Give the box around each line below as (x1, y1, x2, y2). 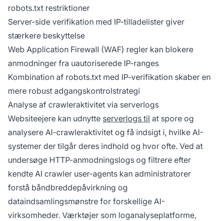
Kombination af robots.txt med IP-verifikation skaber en (8, 72, 211, 82)
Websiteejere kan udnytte (8, 113, 103, 124)
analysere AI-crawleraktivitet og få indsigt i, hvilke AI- (8, 127, 203, 138)
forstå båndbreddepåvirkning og (8, 183, 128, 193)
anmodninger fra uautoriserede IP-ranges (8, 58, 159, 69)
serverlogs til (103, 113, 150, 124)
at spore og (150, 113, 194, 124)
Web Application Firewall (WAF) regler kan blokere (8, 44, 193, 55)
